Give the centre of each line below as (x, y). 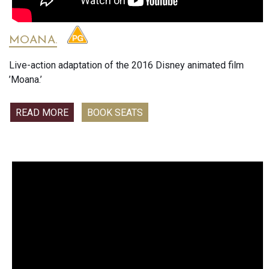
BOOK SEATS (115, 113)
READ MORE (42, 113)
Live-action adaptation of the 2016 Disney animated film (126, 65)
